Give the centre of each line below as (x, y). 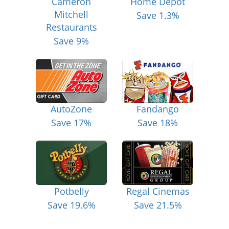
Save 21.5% (158, 205)
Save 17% (71, 123)
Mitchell (71, 14)
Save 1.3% (158, 15)
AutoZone (71, 109)
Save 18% (158, 123)
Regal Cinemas (158, 191)
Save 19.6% (71, 205)
